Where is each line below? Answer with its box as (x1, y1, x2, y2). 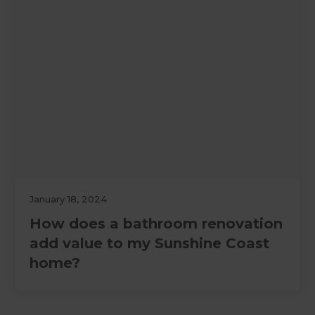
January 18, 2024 (30, 193, 108, 205)
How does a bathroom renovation (30, 215, 283, 233)
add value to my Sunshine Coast (30, 235, 270, 252)
